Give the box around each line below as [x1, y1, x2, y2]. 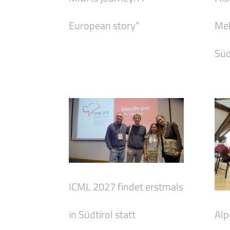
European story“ [69, 17, 139, 34]
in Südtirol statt [69, 206, 136, 223]
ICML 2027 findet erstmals [69, 179, 183, 195]
